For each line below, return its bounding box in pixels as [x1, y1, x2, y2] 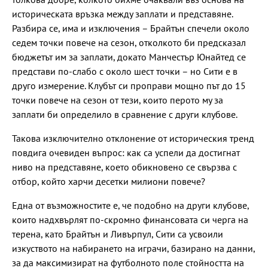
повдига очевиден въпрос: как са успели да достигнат [12, 146, 240, 159]
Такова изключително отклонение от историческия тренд [12, 132, 254, 144]
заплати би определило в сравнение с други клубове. [12, 108, 237, 120]
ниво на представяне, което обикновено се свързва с [12, 160, 237, 173]
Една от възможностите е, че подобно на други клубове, [12, 199, 249, 211]
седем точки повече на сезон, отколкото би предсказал [12, 36, 246, 48]
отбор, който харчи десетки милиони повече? [12, 175, 205, 187]
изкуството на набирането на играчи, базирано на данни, [12, 242, 255, 254]
